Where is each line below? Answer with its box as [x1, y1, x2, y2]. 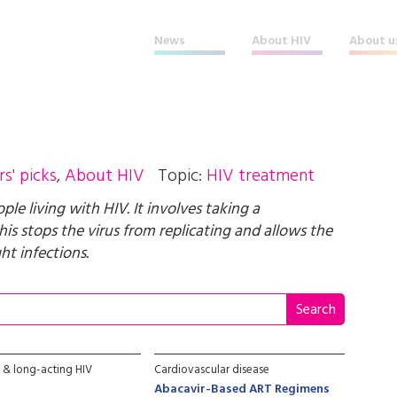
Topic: [158, 162, 206, 191]
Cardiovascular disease [154, 361, 270, 379]
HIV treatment [206, 162, 315, 191]
